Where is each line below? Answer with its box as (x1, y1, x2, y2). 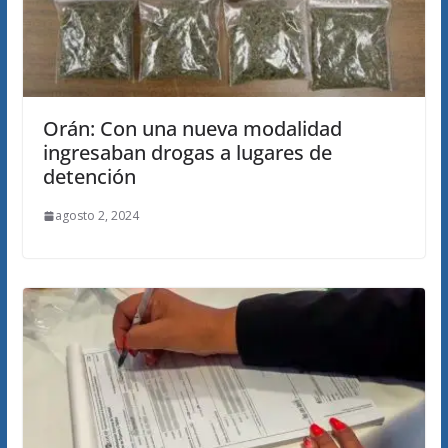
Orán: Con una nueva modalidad (42, 115, 342, 143)
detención (42, 163, 136, 191)
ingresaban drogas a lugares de (42, 139, 332, 167)
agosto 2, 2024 (54, 207, 139, 225)
